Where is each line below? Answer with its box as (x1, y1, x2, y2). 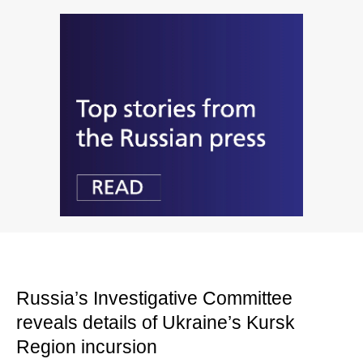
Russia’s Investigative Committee (16, 288, 293, 310)
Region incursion (16, 336, 157, 358)
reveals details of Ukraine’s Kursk (16, 312, 295, 334)
